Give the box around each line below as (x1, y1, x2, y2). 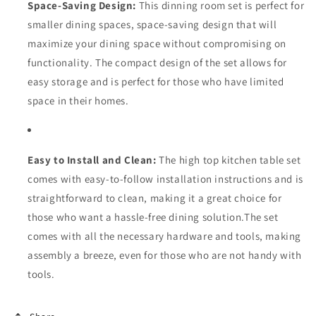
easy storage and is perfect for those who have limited (28, 75, 284, 88)
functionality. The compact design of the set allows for (28, 56, 288, 69)
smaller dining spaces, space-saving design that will (28, 18, 277, 31)
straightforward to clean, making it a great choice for (28, 191, 282, 205)
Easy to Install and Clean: (28, 153, 159, 166)
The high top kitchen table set (159, 153, 301, 166)
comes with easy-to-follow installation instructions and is (28, 172, 303, 186)
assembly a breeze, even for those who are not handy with (28, 248, 302, 262)
